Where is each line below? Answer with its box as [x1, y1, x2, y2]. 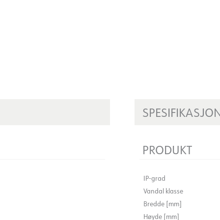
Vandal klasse [143, 186, 183, 195]
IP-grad [143, 173, 165, 183]
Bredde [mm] [143, 199, 182, 208]
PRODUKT [142, 141, 192, 157]
